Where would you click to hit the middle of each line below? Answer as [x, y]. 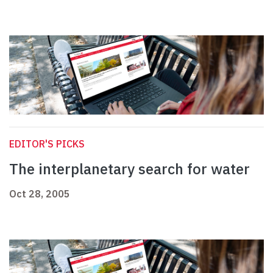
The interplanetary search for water [129, 169]
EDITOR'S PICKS [47, 144]
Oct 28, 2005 [40, 194]
